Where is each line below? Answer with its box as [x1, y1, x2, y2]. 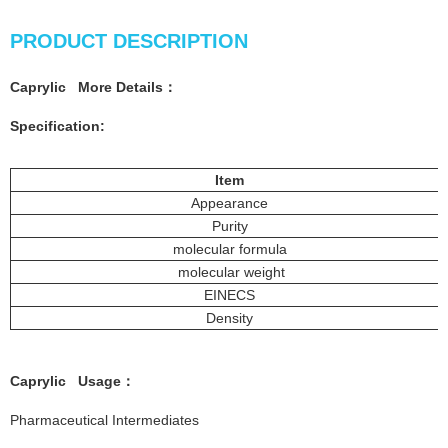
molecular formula [168, 241, 291, 258]
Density [206, 310, 253, 327]
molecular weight [174, 264, 285, 281]
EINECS [204, 287, 255, 304]
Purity [211, 218, 248, 235]
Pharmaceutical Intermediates [10, 412, 199, 429]
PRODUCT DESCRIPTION [10, 30, 248, 53]
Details [116, 79, 163, 96]
